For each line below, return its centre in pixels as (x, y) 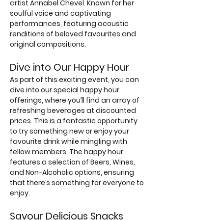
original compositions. (48, 44)
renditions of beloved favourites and (74, 34)
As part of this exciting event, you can (75, 80)
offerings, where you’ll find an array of (75, 100)
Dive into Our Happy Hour (70, 67)
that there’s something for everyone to (78, 183)
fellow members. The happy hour (67, 152)
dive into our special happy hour (65, 90)
